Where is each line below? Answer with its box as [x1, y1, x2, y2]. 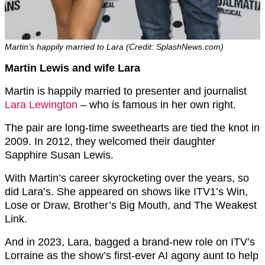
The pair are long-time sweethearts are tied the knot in [5, 122, 260, 134]
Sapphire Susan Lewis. [5, 149, 114, 161]
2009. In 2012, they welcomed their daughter [5, 135, 215, 148]
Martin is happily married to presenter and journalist [5, 85, 247, 98]
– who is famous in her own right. [77, 99, 236, 111]
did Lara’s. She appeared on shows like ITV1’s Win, [5, 186, 248, 198]
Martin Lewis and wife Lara [5, 62, 140, 75]
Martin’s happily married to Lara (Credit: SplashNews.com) [5, 42, 224, 52]
